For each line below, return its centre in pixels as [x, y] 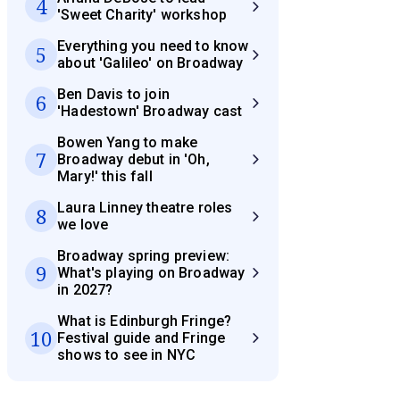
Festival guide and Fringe [142, 338]
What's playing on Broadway [151, 273]
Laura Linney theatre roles [145, 208]
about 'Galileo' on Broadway [150, 63]
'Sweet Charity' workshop [142, 15]
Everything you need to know [153, 46]
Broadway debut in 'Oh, [133, 160]
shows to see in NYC [127, 355]
